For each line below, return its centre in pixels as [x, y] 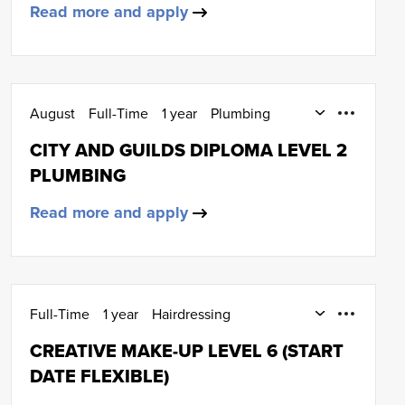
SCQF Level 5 [73, 135]
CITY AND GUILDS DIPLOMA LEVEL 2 [188, 150]
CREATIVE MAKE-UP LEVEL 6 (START [187, 351]
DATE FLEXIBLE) [99, 376]
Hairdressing [191, 314]
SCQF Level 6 [73, 335]
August [52, 113]
